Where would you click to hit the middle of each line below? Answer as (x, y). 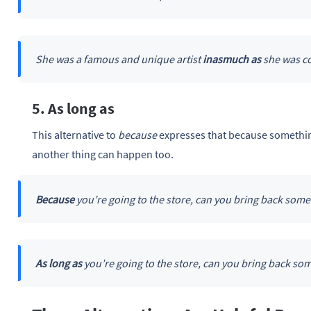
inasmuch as (232, 59)
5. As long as (73, 109)
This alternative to (75, 135)
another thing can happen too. (103, 154)
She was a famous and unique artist (119, 59)
